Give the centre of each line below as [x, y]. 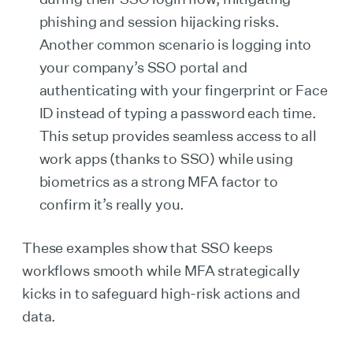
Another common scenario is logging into [175, 44]
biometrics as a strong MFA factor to [158, 181]
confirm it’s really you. [111, 204]
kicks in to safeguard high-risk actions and [162, 293]
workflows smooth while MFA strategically [161, 270]
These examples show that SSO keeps [147, 247]
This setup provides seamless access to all [178, 136]
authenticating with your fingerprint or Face [183, 90]
